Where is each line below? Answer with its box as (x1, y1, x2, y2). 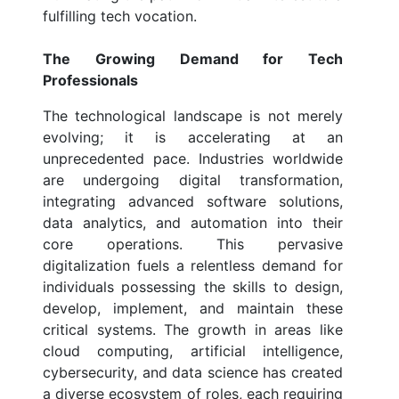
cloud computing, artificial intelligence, (43, 342, 343, 361)
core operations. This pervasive (43, 235, 343, 254)
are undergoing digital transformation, (43, 171, 343, 190)
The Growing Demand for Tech (43, 50, 343, 69)
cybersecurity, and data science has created (43, 363, 343, 382)
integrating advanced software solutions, (43, 192, 343, 211)
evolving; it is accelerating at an (43, 128, 343, 147)
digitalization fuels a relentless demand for (43, 256, 343, 275)
